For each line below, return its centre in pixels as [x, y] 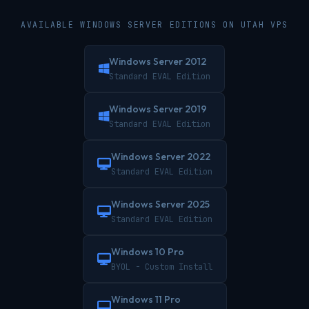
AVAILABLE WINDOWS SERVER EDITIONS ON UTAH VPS [154, 24]
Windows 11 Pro [146, 299]
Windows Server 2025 [160, 204]
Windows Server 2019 [158, 109]
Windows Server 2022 [160, 157]
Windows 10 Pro [147, 252]
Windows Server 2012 [158, 61]
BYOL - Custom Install [161, 267]
